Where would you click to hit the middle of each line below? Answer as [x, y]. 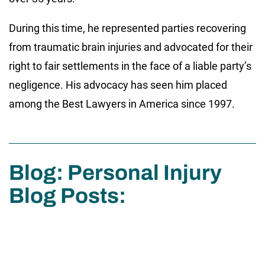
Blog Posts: [67, 196]
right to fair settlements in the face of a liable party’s [130, 66]
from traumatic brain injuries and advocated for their [131, 47]
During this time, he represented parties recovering [127, 28]
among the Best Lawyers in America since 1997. [122, 104]
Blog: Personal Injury [115, 173]
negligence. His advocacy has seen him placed [118, 85]
